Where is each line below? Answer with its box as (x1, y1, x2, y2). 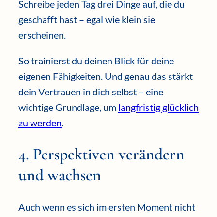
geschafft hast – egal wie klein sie (18, 14, 155, 26)
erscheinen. (18, 29, 66, 41)
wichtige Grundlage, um (18, 101, 118, 113)
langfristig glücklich (118, 101, 199, 113)
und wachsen (18, 165, 101, 185)
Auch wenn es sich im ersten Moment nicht (18, 201, 195, 213)
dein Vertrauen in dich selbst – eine (18, 85, 163, 97)
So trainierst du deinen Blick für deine (18, 54, 174, 66)
